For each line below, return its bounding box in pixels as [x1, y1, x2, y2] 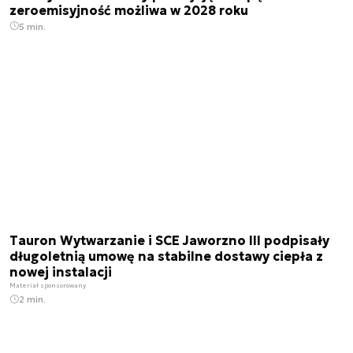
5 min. [19, 20, 46, 32]
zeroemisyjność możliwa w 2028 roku [9, 2, 248, 18]
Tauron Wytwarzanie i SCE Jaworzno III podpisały [9, 232, 329, 249]
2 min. [19, 293, 46, 306]
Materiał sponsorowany [9, 281, 86, 290]
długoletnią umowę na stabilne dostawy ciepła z [9, 248, 323, 265]
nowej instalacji [9, 264, 112, 281]
